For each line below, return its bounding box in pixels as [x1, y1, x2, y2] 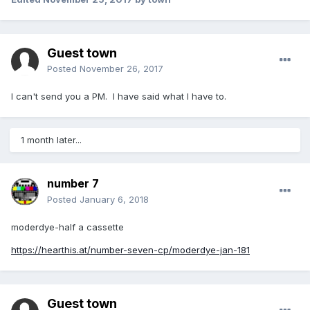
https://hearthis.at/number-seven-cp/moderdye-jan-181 [11, 244, 250, 256]
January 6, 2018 [80, 194, 149, 206]
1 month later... [21, 134, 82, 146]
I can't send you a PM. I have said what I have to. [11, 91, 226, 102]
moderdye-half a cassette [11, 221, 124, 233]
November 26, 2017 [80, 63, 163, 75]
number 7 [47, 176, 99, 191]
